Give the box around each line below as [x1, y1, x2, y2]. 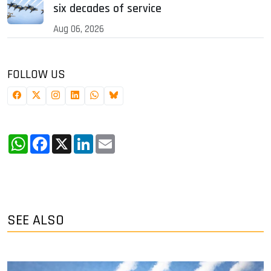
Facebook [50, 131, 93, 147]
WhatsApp [28, 131, 76, 147]
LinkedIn [93, 131, 133, 147]
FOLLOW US [7, 67, 65, 83]
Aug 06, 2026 [53, 22, 104, 36]
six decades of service [53, 1, 162, 17]
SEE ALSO [7, 211, 64, 230]
